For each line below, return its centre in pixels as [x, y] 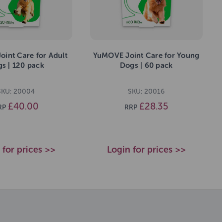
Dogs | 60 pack [146, 66]
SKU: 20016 [146, 91]
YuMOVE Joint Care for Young [146, 56]
